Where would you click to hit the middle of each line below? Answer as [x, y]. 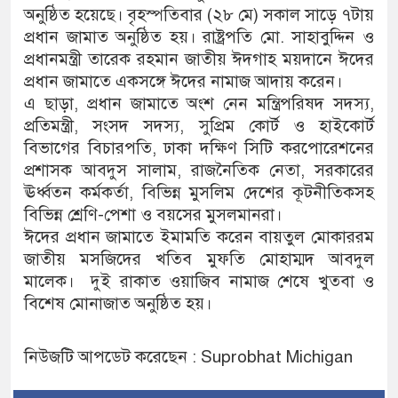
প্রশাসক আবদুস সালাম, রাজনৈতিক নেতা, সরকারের [199, 170]
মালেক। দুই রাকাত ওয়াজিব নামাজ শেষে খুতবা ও [199, 281]
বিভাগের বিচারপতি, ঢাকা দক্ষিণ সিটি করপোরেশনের [199, 147]
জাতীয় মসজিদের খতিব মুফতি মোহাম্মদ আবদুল [199, 259]
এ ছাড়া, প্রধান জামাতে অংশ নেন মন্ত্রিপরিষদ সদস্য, [199, 103]
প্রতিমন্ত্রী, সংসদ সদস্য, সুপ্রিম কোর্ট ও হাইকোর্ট [199, 125]
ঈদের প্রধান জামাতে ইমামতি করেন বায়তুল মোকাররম [199, 236]
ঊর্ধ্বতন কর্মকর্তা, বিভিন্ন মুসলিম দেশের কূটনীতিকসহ [199, 192]
